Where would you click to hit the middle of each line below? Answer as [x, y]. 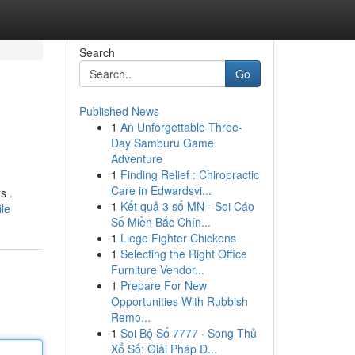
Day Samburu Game [162, 143]
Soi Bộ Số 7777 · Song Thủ [188, 333]
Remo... [130, 317]
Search [97, 52]
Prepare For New [163, 285]
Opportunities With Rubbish [179, 301]
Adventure [136, 158]
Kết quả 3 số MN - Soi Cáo [187, 206]
